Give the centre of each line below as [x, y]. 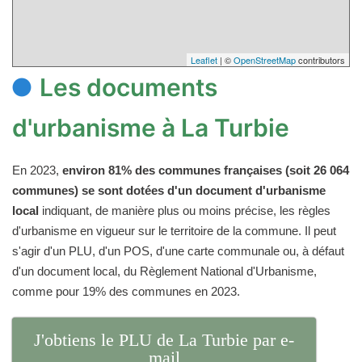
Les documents [128, 87]
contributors [320, 60]
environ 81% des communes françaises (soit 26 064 [206, 170]
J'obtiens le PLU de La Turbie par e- [164, 340]
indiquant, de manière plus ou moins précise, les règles [185, 210]
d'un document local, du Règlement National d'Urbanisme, [164, 271]
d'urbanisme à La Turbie [151, 128]
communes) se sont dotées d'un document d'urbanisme [169, 190]
